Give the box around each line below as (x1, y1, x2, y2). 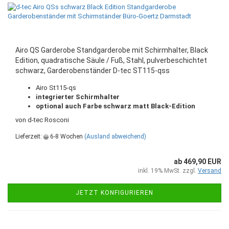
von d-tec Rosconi (15, 116, 69, 124)
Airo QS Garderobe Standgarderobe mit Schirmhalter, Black (15, 46, 208, 54)
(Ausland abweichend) (84, 133, 146, 140)
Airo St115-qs (36, 84, 76, 91)
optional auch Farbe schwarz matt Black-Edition (36, 102, 195, 110)
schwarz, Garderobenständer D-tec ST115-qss (15, 66, 170, 75)
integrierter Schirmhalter (36, 93, 120, 101)
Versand (198, 167, 221, 174)
